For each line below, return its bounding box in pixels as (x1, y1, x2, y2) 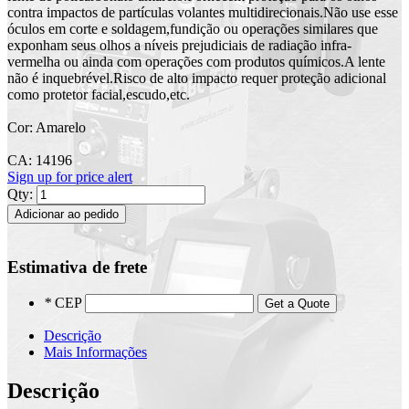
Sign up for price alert (7, 169, 132, 185)
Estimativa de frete (7, 257, 147, 277)
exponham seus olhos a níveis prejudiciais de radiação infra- (7, 37, 351, 54)
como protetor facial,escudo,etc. (7, 87, 190, 103)
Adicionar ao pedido (15, 207, 119, 222)
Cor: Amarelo (7, 120, 86, 136)
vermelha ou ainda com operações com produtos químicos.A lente (7, 54, 385, 70)
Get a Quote (265, 297, 330, 311)
